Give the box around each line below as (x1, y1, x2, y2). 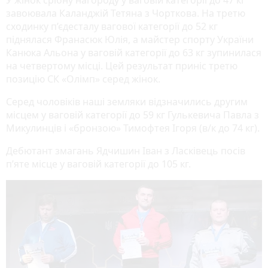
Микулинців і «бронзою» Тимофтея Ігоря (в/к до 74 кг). (6, 121, 260, 135)
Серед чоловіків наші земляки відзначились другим (6, 95, 248, 109)
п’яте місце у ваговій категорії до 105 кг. (6, 157, 191, 171)
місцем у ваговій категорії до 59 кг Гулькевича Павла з (6, 108, 259, 122)
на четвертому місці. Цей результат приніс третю (6, 59, 237, 73)
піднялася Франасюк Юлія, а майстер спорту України (6, 33, 254, 47)
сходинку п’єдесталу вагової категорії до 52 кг (6, 20, 218, 33)
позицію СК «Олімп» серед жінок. (6, 72, 160, 86)
